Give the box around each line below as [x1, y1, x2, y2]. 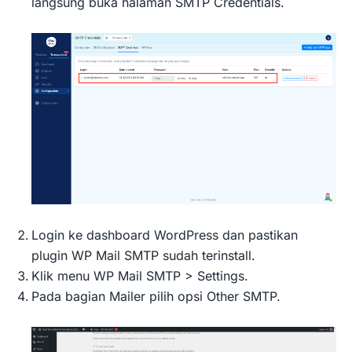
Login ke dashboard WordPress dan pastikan [31, 227, 298, 244]
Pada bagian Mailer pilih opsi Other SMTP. [31, 288, 280, 305]
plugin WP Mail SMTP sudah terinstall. [31, 247, 255, 264]
